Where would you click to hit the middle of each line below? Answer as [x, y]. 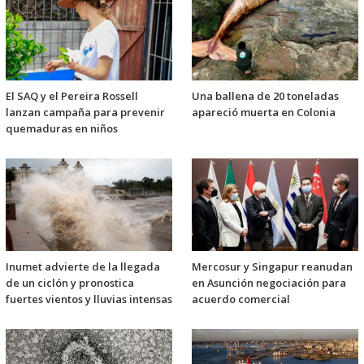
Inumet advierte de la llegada [83, 266]
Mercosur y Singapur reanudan [272, 266]
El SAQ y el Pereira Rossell [72, 95]
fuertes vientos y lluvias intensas [89, 299]
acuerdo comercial [241, 299]
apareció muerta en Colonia [264, 112]
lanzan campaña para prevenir [85, 112]
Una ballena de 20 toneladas [265, 95]
